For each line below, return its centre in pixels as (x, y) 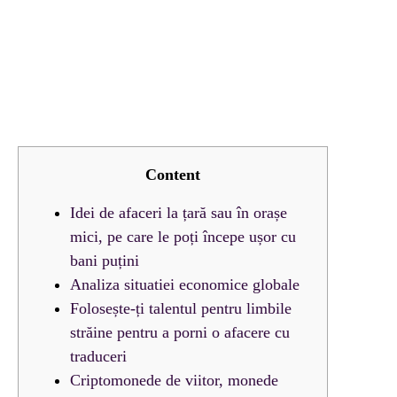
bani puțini (105, 261)
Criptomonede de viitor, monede (174, 380)
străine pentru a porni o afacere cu (180, 332)
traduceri (98, 356)
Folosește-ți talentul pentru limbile (181, 308)
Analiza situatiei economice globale (185, 284)
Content (173, 175)
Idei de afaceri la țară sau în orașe (179, 213)
